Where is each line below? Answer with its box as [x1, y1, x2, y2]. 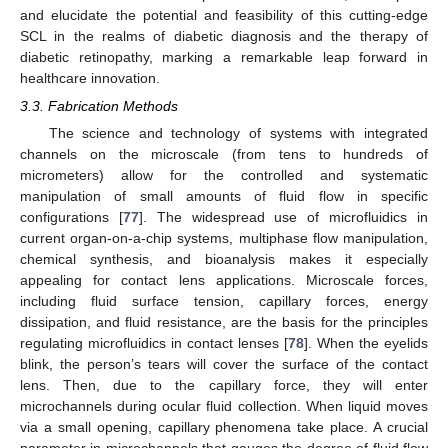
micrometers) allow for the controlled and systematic [20, 166, 428, 183]
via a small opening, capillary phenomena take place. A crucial [20, 418, 428, 435]
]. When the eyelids [304, 334, 428, 351]
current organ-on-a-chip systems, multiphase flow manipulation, [20, 229, 428, 246]
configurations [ [20, 208, 123, 225]
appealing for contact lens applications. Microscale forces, [20, 271, 428, 288]
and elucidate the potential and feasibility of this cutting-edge [20, 6, 428, 23]
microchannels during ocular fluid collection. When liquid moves [20, 397, 428, 414]
